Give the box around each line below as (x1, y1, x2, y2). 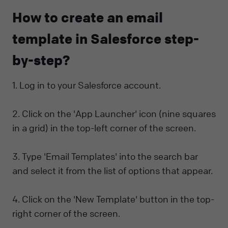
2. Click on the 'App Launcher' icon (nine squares (12, 108, 216, 120)
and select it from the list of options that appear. (12, 165, 213, 177)
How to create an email (12, 9, 163, 26)
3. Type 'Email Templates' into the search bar (12, 151, 198, 162)
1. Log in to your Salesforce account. (12, 79, 161, 91)
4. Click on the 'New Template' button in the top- (12, 193, 214, 205)
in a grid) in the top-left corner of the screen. (12, 122, 196, 134)
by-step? (12, 51, 70, 69)
